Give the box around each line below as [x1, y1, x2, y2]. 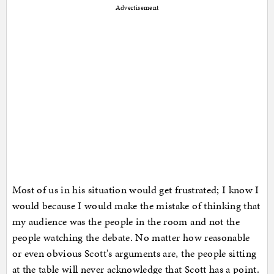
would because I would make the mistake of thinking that [12, 198, 261, 213]
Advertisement [115, 3, 159, 13]
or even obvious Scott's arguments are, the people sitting [12, 246, 257, 261]
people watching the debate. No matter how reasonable [12, 230, 250, 245]
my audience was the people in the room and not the [12, 214, 240, 229]
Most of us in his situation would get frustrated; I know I [12, 182, 259, 198]
